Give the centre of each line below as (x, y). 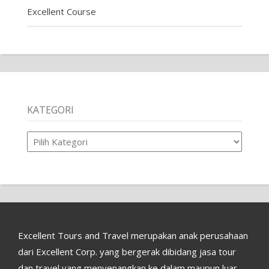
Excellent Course (61, 11)
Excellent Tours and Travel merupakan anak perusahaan (133, 236)
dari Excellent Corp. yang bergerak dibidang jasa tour (127, 252)
